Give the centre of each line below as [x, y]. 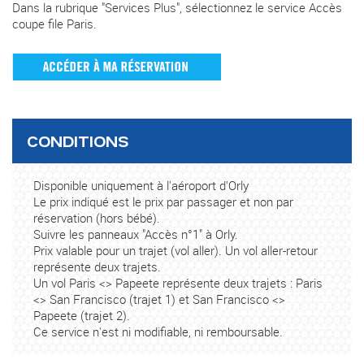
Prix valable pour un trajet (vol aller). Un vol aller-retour [176, 251]
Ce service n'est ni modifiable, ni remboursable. [160, 332]
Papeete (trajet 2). [82, 316]
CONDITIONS [77, 141]
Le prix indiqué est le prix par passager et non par [164, 202]
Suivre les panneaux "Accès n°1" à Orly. [136, 234]
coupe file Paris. [54, 23]
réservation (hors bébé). [97, 218]
